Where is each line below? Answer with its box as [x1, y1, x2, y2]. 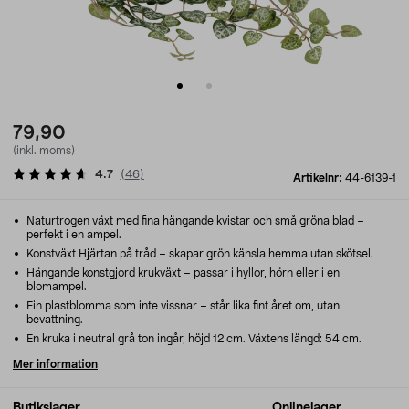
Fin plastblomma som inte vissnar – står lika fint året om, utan [24, 300, 340, 311]
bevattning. [26, 314, 83, 325]
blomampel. [26, 281, 87, 292]
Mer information [13, 359, 98, 370]
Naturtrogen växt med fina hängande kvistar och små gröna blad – [24, 215, 364, 226]
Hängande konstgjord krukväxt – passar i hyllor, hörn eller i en [24, 267, 340, 278]
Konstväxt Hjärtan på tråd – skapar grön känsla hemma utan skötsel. [24, 248, 373, 259]
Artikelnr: [293, 173, 345, 184]
